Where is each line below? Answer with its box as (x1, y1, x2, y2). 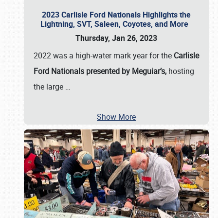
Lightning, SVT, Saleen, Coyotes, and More (40, 18, 192, 29)
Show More (97, 111, 136, 122)
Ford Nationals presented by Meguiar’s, (34, 66, 168, 76)
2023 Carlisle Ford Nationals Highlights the (42, 9, 191, 20)
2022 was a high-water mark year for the (34, 50, 174, 61)
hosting (168, 66, 194, 76)
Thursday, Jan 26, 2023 (75, 33, 157, 43)
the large (34, 81, 65, 92)
